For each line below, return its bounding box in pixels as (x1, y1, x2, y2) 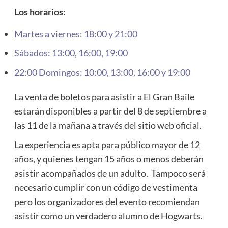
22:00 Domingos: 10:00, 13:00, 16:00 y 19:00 (14, 66, 192, 78)
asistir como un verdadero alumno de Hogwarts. (14, 210, 204, 221)
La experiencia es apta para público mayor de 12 (14, 138, 200, 150)
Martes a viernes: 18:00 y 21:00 (14, 27, 137, 39)
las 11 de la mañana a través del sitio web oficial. (14, 119, 202, 131)
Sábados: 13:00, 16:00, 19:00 (14, 47, 129, 59)
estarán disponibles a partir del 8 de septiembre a (14, 105, 207, 117)
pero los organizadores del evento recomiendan (14, 195, 200, 207)
